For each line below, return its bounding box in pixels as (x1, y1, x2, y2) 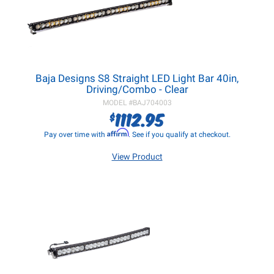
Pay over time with (43, 130, 107, 139)
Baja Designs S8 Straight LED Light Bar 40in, (35, 72, 239, 84)
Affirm (106, 128, 128, 137)
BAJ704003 (132, 98, 172, 107)
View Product (111, 152, 163, 161)
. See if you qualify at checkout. (128, 130, 231, 139)
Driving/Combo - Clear (86, 83, 188, 95)
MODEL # (102, 98, 133, 107)
